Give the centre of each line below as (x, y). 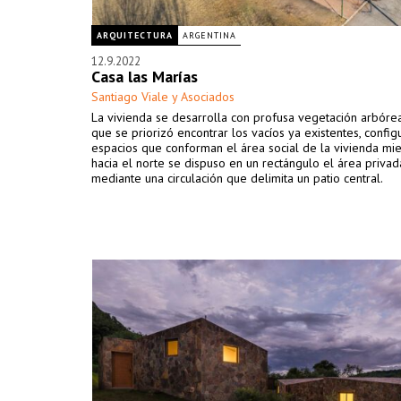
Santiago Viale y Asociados (163, 97)
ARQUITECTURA (135, 35)
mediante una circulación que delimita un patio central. (237, 178)
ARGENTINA (209, 35)
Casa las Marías (145, 77)
